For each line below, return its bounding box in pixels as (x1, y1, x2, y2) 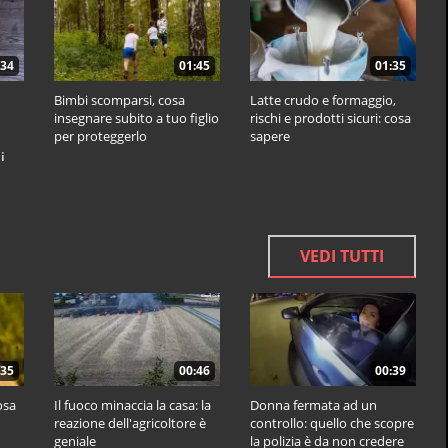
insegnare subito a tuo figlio (54, 109, 219, 128)
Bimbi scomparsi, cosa (54, 91, 185, 110)
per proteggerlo (54, 127, 147, 146)
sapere (250, 127, 290, 146)
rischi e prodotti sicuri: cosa (250, 109, 411, 128)
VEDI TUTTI (300, 244, 384, 267)
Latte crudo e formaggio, (250, 91, 396, 110)
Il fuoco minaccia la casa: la (54, 396, 211, 415)
